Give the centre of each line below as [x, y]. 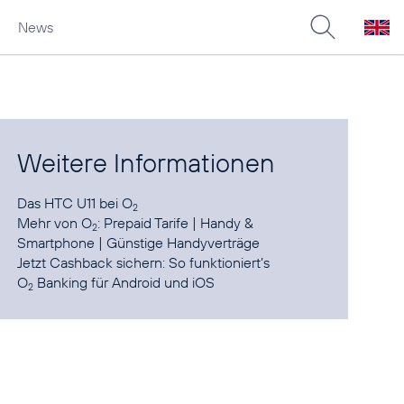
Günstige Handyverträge [184, 243]
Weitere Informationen [147, 163]
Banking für [73, 282]
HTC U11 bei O [89, 203]
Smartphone [56, 243]
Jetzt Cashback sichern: [93, 262]
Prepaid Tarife [147, 223]
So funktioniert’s [220, 262]
